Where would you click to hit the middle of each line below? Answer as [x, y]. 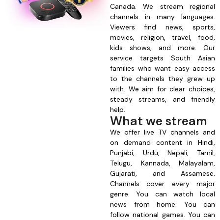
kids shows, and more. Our [163, 48]
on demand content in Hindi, [163, 143]
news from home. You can [163, 205]
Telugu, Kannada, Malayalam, [163, 163]
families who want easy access [163, 69]
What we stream [159, 121]
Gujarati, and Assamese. [163, 174]
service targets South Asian [163, 58]
